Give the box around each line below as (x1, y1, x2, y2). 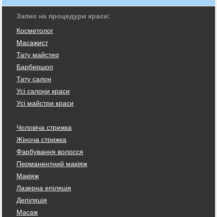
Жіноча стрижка (16, 135, 66, 143)
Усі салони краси (16, 87, 70, 95)
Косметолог (16, 26, 53, 34)
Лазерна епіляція (16, 184, 71, 192)
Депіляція (16, 196, 47, 204)
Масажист (16, 38, 48, 46)
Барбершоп (16, 62, 53, 71)
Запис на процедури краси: (16, 12, 110, 20)
